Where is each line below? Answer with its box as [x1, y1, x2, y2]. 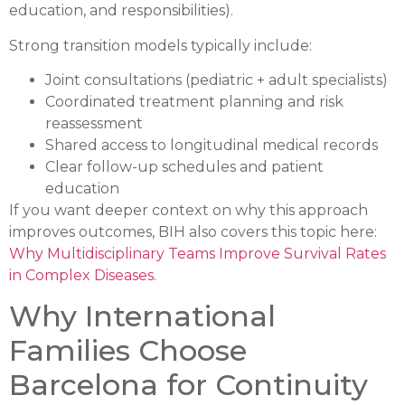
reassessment [45, 114, 143, 132]
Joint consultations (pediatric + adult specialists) [45, 71, 388, 89]
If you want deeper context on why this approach [9, 201, 368, 219]
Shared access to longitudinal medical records [45, 136, 378, 154]
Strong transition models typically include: [9, 36, 312, 54]
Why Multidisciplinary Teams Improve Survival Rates [9, 244, 386, 262]
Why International [9, 298, 276, 334]
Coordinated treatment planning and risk [45, 92, 344, 110]
